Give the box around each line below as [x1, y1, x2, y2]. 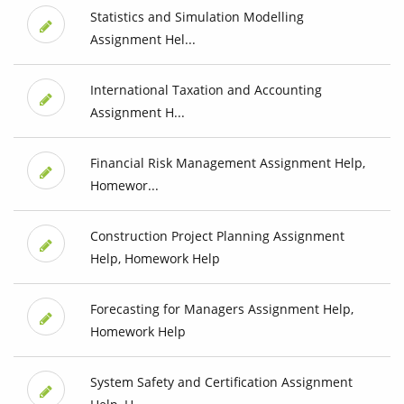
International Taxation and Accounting [89, 81, 322, 99]
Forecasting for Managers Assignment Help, [89, 300, 353, 318]
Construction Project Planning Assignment [89, 227, 344, 245]
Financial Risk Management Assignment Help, [89, 154, 365, 172]
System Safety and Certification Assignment [89, 373, 353, 391]
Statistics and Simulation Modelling [89, 8, 304, 26]
